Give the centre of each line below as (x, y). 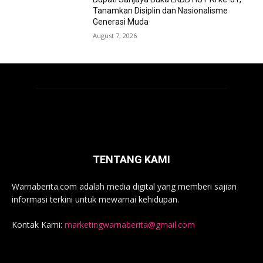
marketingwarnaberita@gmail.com (130, 224)
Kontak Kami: (38, 224)
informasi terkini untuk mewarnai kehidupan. (95, 199)
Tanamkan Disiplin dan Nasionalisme (161, 11)
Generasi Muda (121, 22)
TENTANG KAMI (131, 159)
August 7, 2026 (115, 36)
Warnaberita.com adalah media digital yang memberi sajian (124, 186)
